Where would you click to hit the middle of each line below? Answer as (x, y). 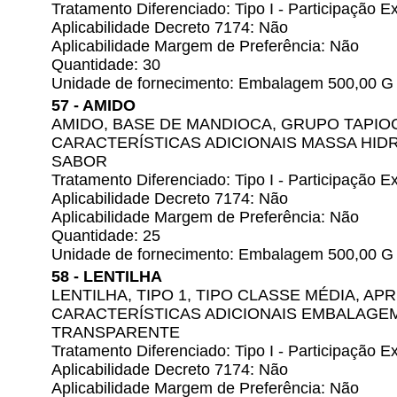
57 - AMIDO (93, 105)
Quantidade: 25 (106, 236)
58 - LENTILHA (107, 276)
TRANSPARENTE (116, 332)
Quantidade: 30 (106, 65)
